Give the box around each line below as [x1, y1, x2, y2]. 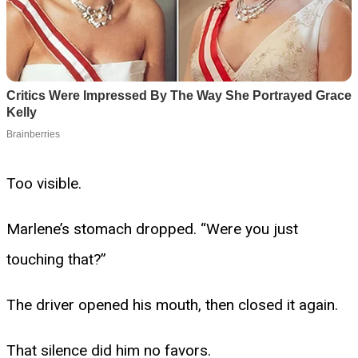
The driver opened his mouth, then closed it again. [6, 295, 338, 314]
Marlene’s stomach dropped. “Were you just [6, 219, 298, 238]
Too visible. [6, 173, 82, 193]
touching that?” [6, 249, 106, 268]
